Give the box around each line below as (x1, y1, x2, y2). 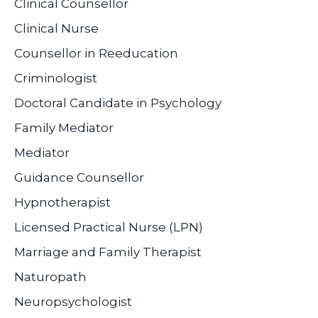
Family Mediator (14, 120, 114, 135)
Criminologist (14, 70, 97, 85)
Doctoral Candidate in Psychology (14, 95, 221, 110)
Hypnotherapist (14, 194, 111, 209)
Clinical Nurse (14, 21, 99, 35)
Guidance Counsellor (14, 170, 144, 185)
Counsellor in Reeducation (14, 45, 178, 60)
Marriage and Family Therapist (14, 244, 202, 259)
